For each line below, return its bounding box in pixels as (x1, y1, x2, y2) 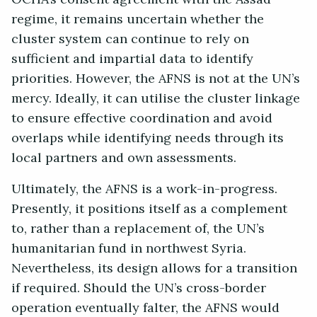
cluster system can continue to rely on (11, 27, 249, 52)
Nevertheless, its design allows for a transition (11, 256, 297, 281)
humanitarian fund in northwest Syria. (11, 236, 246, 261)
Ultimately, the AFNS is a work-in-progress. (11, 177, 277, 202)
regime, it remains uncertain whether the (11, 7, 264, 32)
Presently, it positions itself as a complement (11, 197, 287, 221)
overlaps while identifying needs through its (11, 126, 284, 151)
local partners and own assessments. (11, 146, 240, 171)
